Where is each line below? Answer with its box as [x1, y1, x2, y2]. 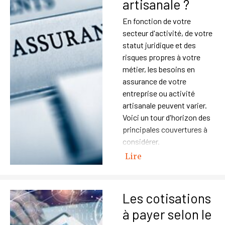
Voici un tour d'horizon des [123, 113, 210, 122]
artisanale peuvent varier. [123, 100, 207, 110]
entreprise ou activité [123, 88, 195, 98]
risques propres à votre [123, 52, 200, 62]
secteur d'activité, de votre [123, 28, 212, 38]
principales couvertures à [123, 125, 207, 134]
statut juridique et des [123, 40, 196, 50]
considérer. [123, 137, 160, 146]
